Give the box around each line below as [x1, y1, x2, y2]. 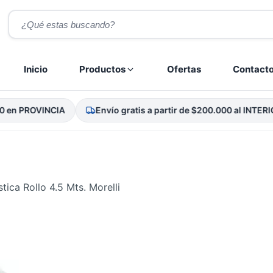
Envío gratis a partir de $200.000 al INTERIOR [68, 105, 255, 115]
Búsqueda [7, 8, 51, 19]
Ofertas [166, 63, 201, 75]
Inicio [23, 63, 48, 75]
